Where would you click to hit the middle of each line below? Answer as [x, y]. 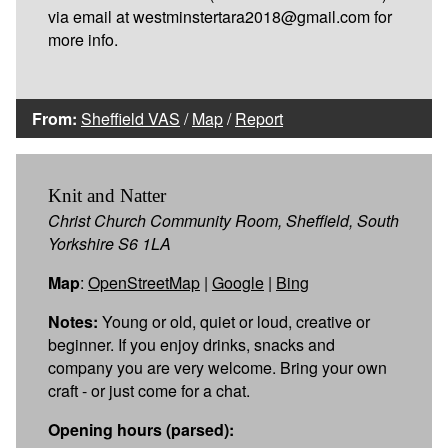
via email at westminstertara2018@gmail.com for [220, 16]
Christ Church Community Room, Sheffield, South [223, 220]
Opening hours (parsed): [141, 429]
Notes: [73, 321]
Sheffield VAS [130, 118]
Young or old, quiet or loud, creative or [234, 321]
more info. [83, 39]
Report [259, 118]
